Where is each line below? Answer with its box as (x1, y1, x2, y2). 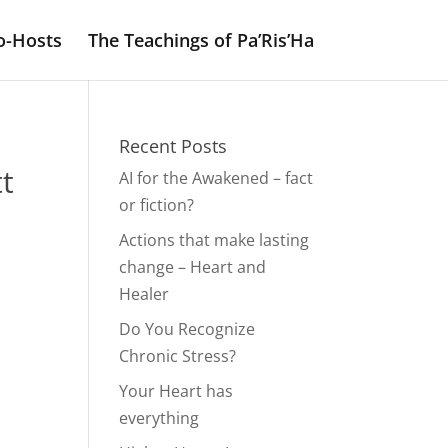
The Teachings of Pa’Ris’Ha (87, 28, 314, 52)
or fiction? (119, 194, 195, 216)
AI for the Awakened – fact (119, 167, 314, 189)
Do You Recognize (119, 318, 256, 340)
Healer (119, 283, 170, 305)
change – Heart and (119, 256, 267, 278)
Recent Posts (119, 134, 228, 158)
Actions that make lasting (119, 229, 310, 251)
